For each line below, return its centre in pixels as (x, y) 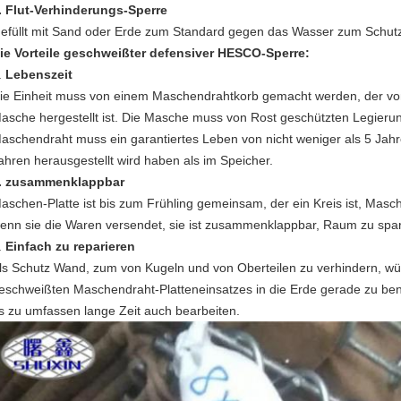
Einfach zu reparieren (70, 246)
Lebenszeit (39, 74)
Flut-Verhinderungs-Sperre (85, 10)
